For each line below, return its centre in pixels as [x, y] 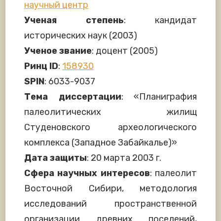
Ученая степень [74, 20]
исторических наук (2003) [81, 35]
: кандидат [160, 20]
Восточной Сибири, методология [110, 188]
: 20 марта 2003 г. [124, 158]
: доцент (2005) [125, 51]
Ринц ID [41, 66]
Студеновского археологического [110, 127]
